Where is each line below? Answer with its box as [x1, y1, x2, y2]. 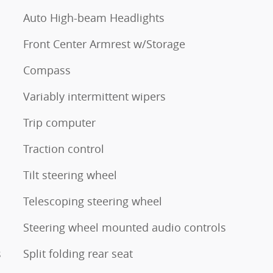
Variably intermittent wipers [23, 89, 166, 104]
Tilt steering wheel [23, 168, 117, 182]
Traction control [23, 141, 104, 156]
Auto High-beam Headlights [23, 10, 165, 25]
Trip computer [23, 115, 96, 130]
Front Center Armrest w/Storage [23, 37, 185, 51]
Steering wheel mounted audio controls [23, 220, 226, 235]
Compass [23, 63, 71, 77]
